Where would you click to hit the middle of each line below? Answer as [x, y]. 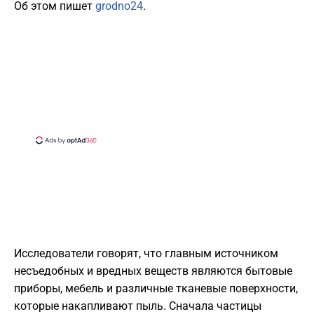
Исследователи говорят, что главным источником [146, 254]
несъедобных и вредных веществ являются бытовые [153, 271]
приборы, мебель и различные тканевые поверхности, [156, 289]
